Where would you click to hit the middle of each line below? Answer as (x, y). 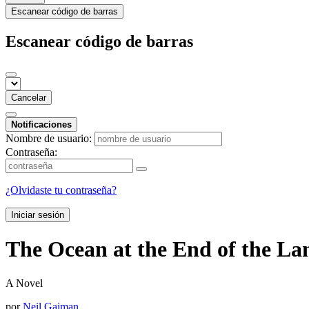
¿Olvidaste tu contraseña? (61, 190)
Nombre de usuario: (49, 138)
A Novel (24, 283)
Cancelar (29, 97)
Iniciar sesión (38, 215)
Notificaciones (41, 124)
